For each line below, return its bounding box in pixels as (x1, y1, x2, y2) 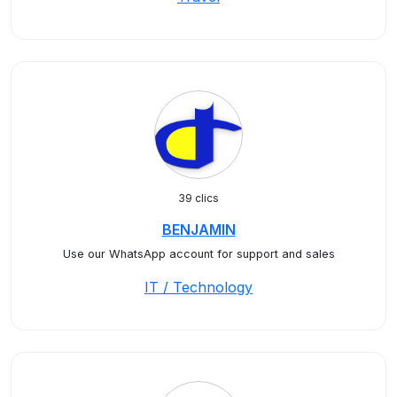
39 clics (178, 191, 219, 205)
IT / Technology (144, 278, 253, 296)
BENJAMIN (161, 221, 236, 238)
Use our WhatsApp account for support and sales (62, 247, 335, 261)
